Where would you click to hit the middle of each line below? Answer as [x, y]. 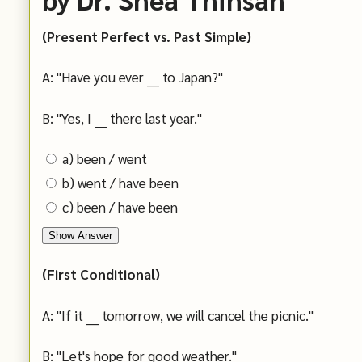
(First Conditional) [101, 274]
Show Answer [80, 236]
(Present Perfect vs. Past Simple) [147, 36]
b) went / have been [120, 183]
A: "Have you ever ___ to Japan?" [133, 77]
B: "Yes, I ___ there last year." [122, 118]
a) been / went [105, 159]
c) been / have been [120, 207]
